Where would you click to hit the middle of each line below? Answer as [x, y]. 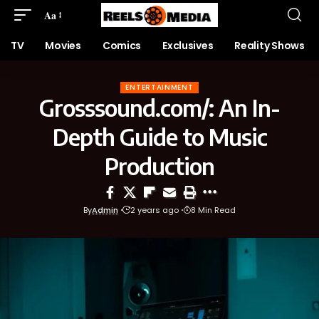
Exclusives [188, 46]
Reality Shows [270, 46]
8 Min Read [213, 210]
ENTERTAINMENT [159, 87]
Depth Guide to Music [159, 137]
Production [159, 166]
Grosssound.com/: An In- [159, 108]
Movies [63, 46]
